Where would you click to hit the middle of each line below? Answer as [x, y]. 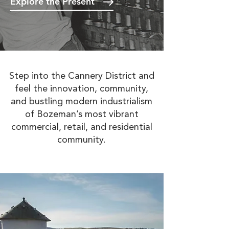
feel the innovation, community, [82, 89]
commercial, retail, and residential [82, 127]
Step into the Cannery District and [82, 76]
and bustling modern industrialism [82, 102]
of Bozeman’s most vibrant [82, 114]
